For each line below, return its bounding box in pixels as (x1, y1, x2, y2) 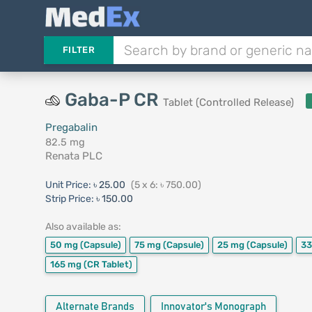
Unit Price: (45, 179, 93, 191)
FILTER (62, 45, 95, 55)
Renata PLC (45, 150, 102, 162)
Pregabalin (45, 121, 97, 134)
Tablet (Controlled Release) (162, 96, 294, 109)
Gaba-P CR (64, 89, 163, 111)
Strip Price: (45, 193, 94, 205)
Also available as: (45, 221, 121, 233)
